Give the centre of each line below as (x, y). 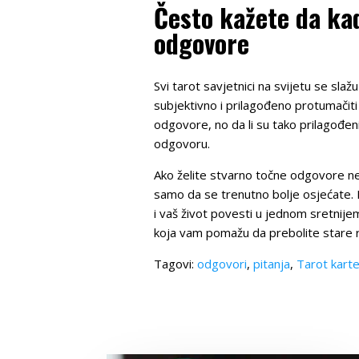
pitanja (272, 263)
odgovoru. (182, 143)
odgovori (222, 263)
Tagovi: (175, 263)
